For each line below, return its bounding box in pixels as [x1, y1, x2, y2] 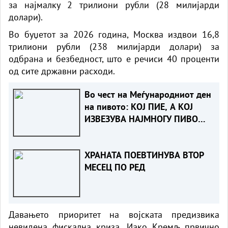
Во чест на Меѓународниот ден [84, 88, 211, 100]
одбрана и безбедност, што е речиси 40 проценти [9, 52, 219, 65]
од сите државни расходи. [9, 65, 115, 77]
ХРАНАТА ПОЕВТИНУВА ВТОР [84, 149, 204, 161]
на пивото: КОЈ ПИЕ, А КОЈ [84, 100, 193, 112]
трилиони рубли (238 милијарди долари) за [9, 40, 219, 52]
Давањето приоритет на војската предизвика [9, 208, 219, 220]
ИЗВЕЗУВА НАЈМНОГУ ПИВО [84, 112, 198, 125]
